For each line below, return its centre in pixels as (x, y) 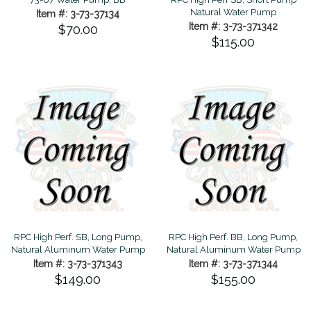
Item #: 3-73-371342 (233, 26)
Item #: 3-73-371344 (233, 263)
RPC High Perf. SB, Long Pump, (78, 237)
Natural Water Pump (233, 12)
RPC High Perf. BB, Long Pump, (233, 237)
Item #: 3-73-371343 (78, 263)
